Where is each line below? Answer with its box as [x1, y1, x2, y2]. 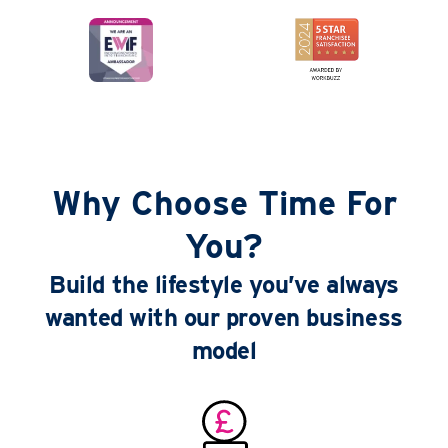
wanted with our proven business [45, 303, 403, 333]
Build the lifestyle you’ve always [49, 270, 399, 300]
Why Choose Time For [51, 183, 397, 224]
